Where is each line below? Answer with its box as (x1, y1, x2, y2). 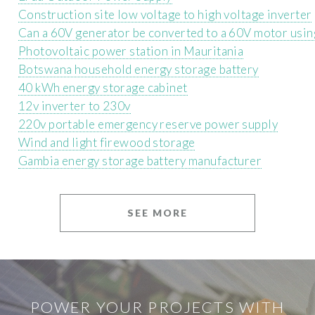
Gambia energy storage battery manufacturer (18, 153, 262, 168)
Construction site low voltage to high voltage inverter (18, 6, 312, 22)
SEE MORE (127, 207, 188, 219)
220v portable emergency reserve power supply (18, 116, 278, 131)
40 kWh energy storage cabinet (18, 79, 188, 95)
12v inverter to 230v (18, 98, 131, 113)
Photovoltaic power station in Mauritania (18, 43, 244, 58)
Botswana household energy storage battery (18, 61, 259, 77)
